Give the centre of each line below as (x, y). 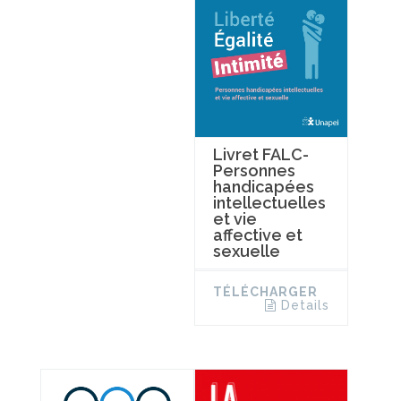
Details (305, 306)
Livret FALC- (260, 155)
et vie (235, 219)
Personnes (254, 171)
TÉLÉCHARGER (265, 292)
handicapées (263, 187)
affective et (257, 235)
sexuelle (246, 252)
